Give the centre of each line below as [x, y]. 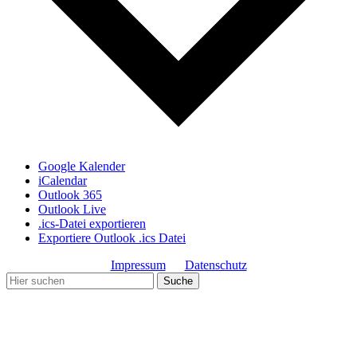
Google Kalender [82, 166]
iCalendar [63, 180]
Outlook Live [72, 209]
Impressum [138, 265]
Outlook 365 [70, 194]
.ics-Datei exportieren [92, 223]
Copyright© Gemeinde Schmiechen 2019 [111, 308]
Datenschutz [216, 265]
